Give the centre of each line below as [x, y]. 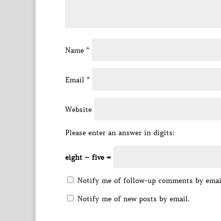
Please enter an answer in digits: [120, 133]
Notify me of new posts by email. [133, 199]
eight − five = [89, 157]
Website [78, 110]
